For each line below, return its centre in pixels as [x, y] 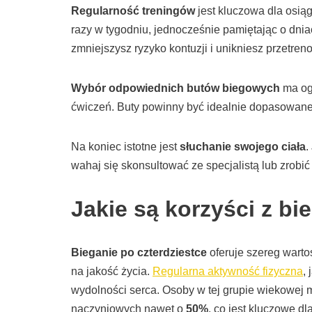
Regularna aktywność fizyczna [228, 272]
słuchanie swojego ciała [243, 147]
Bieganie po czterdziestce [139, 253]
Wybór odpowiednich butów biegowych [175, 88]
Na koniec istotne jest [125, 147]
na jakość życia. [112, 272]
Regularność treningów [133, 11]
